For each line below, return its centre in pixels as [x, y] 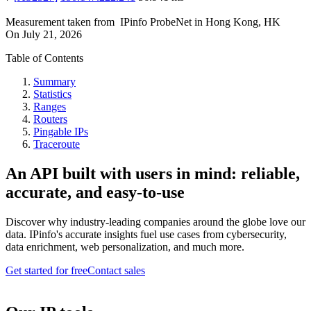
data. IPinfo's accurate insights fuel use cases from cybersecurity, [146, 234]
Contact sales [116, 270]
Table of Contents [44, 58]
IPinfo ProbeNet [157, 22]
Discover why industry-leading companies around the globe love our [155, 222]
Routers [50, 119]
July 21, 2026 [52, 35]
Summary [54, 82]
